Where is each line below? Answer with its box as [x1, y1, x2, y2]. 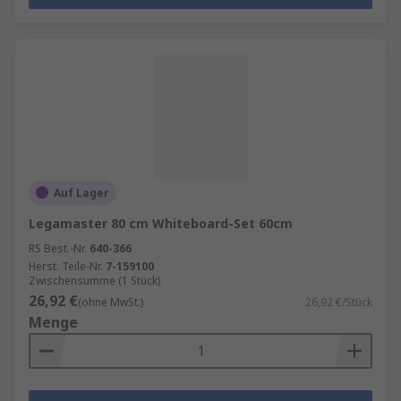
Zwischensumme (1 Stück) [29, 272, 160, 288]
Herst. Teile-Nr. [29, 258, 103, 274]
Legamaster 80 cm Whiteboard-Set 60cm [29, 214, 293, 232]
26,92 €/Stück [305, 294, 372, 310]
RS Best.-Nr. [29, 240, 87, 256]
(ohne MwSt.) [78, 294, 143, 310]
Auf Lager [54, 184, 109, 200]
